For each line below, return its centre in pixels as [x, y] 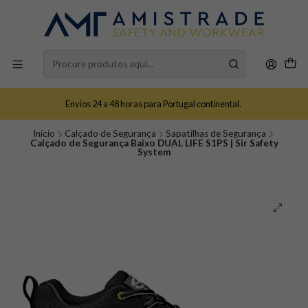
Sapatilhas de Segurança [216, 133]
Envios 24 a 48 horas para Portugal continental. [154, 103]
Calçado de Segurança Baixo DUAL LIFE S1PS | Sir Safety [154, 143]
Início [44, 133]
